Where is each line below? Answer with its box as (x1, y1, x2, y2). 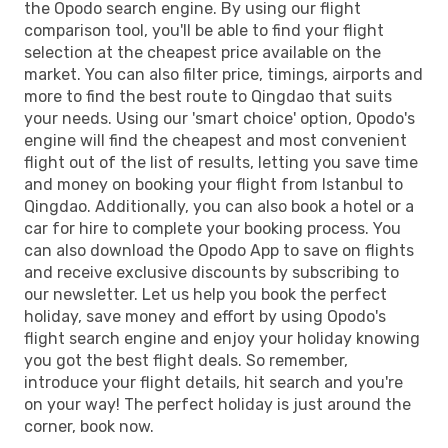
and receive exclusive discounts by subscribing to (24, 262, 399, 282)
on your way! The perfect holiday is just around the (24, 394, 411, 414)
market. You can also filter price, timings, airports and (24, 64, 423, 84)
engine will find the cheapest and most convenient (24, 130, 407, 150)
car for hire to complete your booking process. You (24, 218, 401, 238)
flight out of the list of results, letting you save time (24, 152, 418, 172)
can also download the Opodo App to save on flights (24, 240, 414, 260)
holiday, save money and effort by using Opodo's (24, 306, 386, 326)
